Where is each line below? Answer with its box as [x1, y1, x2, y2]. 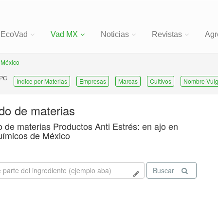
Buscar [152, 165, 174, 175]
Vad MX [51, 30, 78, 38]
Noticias [101, 30, 129, 38]
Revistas [152, 30, 182, 38]
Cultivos [150, 77, 172, 85]
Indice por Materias [17, 77, 68, 85]
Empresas [79, 77, 107, 85]
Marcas [118, 77, 138, 85]
